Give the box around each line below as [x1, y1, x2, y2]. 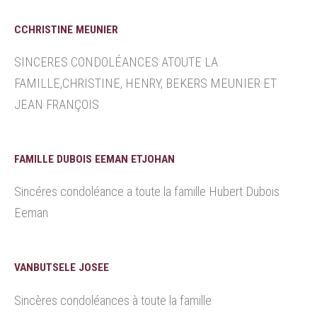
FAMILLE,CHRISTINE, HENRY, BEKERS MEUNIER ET [14, 75, 277, 91]
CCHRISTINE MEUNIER [14, 23, 118, 36]
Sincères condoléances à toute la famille [14, 292, 212, 308]
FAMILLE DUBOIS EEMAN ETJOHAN [14, 152, 175, 166]
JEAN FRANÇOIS [14, 96, 99, 112]
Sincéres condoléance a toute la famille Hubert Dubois [14, 184, 279, 200]
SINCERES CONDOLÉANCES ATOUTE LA [14, 54, 218, 69]
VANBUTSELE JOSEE [14, 261, 109, 275]
